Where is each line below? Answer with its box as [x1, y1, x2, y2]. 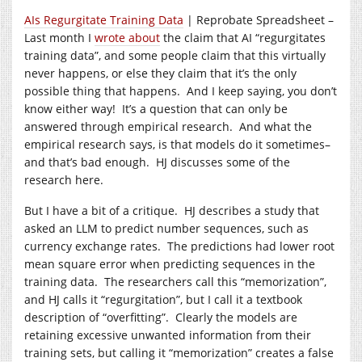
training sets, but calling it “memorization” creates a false [24, 344, 334, 360]
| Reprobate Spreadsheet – [183, 11, 334, 27]
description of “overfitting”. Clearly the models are [24, 309, 297, 325]
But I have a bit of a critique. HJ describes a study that [24, 202, 319, 218]
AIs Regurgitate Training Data [24, 11, 183, 27]
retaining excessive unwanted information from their [24, 326, 311, 343]
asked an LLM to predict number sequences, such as [24, 220, 309, 236]
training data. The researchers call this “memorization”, [24, 273, 326, 289]
